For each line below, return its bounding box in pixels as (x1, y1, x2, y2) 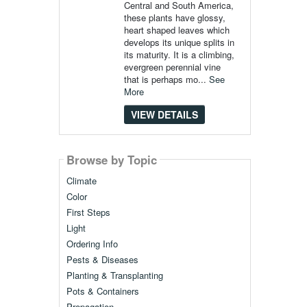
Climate (66, 174, 97, 188)
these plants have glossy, (123, 11, 225, 24)
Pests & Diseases (66, 253, 138, 267)
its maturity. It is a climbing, (123, 48, 234, 61)
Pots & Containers (66, 284, 139, 298)
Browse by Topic (66, 151, 157, 168)
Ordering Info (66, 237, 118, 251)
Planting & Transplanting (66, 269, 163, 282)
